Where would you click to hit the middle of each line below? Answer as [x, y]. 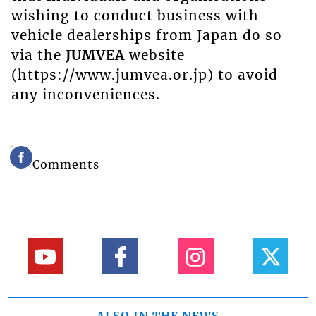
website [154, 55]
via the [38, 55]
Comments [66, 164]
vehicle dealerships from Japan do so [146, 35]
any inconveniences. [85, 95]
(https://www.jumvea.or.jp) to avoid [144, 75]
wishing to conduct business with [135, 16]
